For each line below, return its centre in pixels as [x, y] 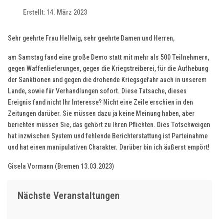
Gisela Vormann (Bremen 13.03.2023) [61, 166]
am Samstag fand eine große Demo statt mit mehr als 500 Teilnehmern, [109, 57]
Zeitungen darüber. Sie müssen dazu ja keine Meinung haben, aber [101, 114]
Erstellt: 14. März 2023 [55, 13]
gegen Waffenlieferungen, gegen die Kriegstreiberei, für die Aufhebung [108, 69]
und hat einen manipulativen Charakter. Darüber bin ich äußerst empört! [109, 147]
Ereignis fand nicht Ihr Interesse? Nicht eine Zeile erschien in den [101, 102]
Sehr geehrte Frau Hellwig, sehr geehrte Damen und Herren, [91, 38]
